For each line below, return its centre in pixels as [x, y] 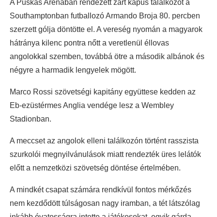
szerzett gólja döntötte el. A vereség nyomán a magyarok [106, 30]
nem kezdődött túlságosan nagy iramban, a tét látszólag [105, 203]
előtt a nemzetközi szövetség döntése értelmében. [95, 168]
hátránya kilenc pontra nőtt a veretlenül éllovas [89, 43]
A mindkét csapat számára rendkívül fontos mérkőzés [101, 190]
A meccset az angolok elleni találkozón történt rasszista [104, 141]
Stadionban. [31, 119]
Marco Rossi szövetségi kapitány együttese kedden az [103, 92]
